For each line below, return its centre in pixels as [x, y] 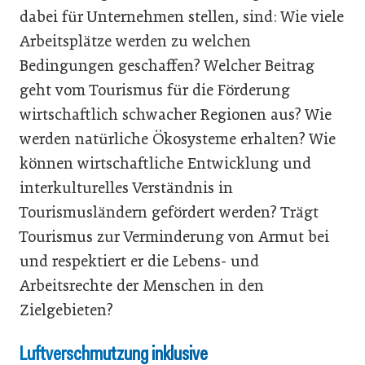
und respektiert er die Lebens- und [139, 261]
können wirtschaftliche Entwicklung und [165, 163]
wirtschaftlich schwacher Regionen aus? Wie [176, 114]
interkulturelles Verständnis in [126, 188]
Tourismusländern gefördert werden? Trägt [169, 212]
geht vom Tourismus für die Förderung [155, 90]
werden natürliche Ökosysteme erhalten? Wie [178, 139]
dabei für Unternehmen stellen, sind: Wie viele [182, 17]
